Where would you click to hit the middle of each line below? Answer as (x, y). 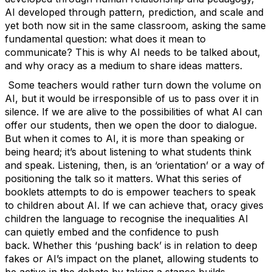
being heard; (33, 152)
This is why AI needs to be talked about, (168, 52)
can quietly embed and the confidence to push (112, 232)
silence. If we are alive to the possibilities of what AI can (134, 112)
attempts (67, 192)
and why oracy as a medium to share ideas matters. (125, 66)
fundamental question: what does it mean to (105, 39)
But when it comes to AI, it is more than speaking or (125, 138)
